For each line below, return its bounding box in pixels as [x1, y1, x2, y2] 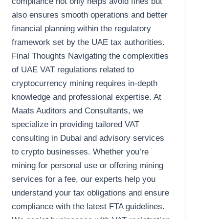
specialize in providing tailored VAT [12, 120, 140, 130]
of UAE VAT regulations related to [12, 65, 134, 75]
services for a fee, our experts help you [12, 175, 156, 184]
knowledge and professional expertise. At [12, 92, 162, 102]
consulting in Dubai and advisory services [12, 133, 165, 143]
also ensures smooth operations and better [12, 10, 168, 20]
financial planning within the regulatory [12, 24, 152, 34]
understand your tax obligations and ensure [12, 188, 170, 198]
